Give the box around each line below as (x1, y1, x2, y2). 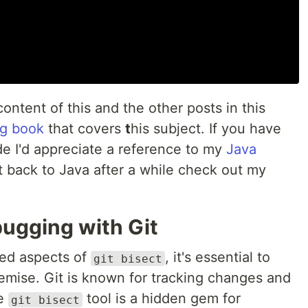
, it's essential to (165, 249, 270, 266)
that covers (44, 120, 125, 137)
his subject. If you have (131, 120, 281, 137)
